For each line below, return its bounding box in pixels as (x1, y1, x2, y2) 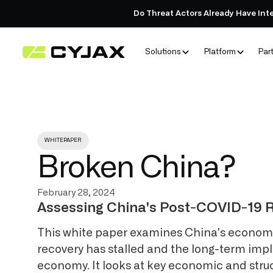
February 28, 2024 (37, 188, 116, 197)
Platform (204, 48, 236, 57)
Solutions (145, 48, 182, 57)
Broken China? (37, 152, 236, 183)
